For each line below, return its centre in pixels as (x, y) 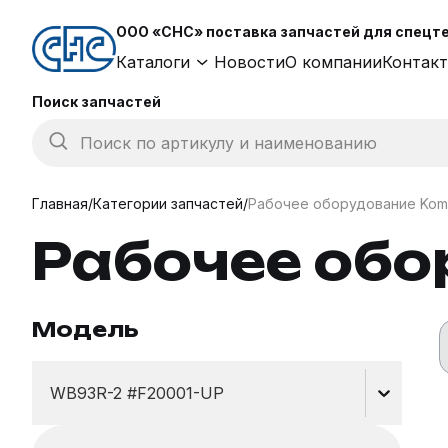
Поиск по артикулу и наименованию (228, 143)
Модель (85, 329)
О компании (333, 61)
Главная (60, 203)
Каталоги (153, 61)
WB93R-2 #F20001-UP (137, 393)
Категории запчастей (168, 203)
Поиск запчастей (96, 101)
